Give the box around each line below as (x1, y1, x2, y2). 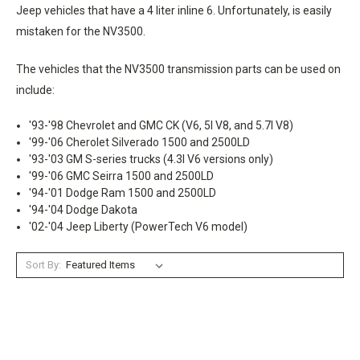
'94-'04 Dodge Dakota (29, 202, 138, 216)
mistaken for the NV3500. (16, 24, 145, 38)
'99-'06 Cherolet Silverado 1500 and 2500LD (29, 135, 251, 149)
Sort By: (25, 258, 61, 271)
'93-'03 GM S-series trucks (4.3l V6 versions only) (29, 152, 274, 166)
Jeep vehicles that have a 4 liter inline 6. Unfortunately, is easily (16, 3, 332, 17)
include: (16, 83, 55, 96)
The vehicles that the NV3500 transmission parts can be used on (16, 62, 341, 76)
